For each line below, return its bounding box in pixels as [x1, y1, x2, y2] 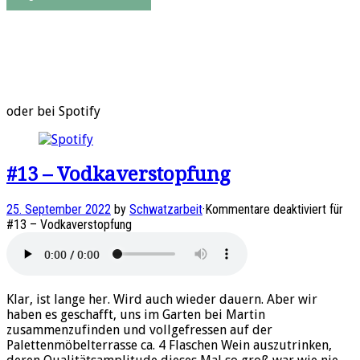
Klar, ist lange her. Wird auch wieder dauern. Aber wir [6, 292, 317, 308]
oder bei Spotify [6, 104, 100, 120]
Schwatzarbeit [129, 202, 202, 218]
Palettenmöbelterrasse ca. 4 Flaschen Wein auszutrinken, [6, 337, 332, 354]
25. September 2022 [6, 202, 111, 218]
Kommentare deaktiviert [205, 202, 326, 218]
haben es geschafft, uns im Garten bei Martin [6, 307, 265, 323]
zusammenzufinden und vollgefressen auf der [6, 322, 272, 338]
